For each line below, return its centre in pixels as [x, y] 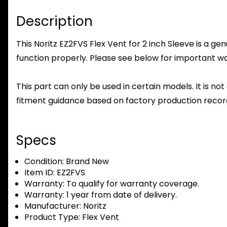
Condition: [44, 162]
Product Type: [52, 217]
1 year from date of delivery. [121, 195]
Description [54, 22]
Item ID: [40, 173]
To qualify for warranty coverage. [132, 184]
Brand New [86, 162]
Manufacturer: [53, 206]
